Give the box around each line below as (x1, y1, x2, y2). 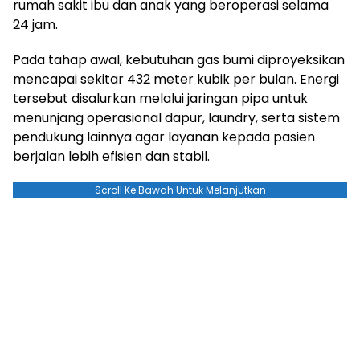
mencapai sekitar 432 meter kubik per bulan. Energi (13, 69, 339, 88)
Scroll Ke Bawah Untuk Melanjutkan (94, 182, 266, 197)
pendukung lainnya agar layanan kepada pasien (13, 127, 315, 146)
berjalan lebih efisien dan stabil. (13, 146, 210, 166)
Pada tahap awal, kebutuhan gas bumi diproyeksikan (13, 50, 345, 69)
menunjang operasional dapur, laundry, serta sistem (13, 108, 340, 127)
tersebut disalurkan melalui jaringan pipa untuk (13, 88, 308, 108)
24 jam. (13, 14, 58, 34)
